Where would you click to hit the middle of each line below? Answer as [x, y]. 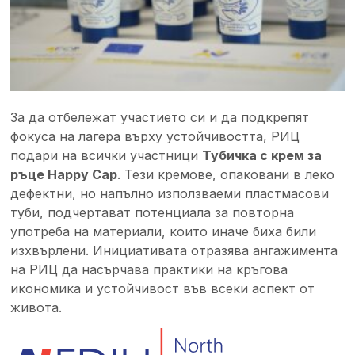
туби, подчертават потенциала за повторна [153, 212]
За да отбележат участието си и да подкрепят [160, 117]
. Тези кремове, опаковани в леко [226, 174]
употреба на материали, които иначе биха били [164, 231]
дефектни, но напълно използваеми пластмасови [170, 193]
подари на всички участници [107, 155]
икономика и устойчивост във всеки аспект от [163, 288]
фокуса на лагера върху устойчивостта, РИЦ [155, 136]
